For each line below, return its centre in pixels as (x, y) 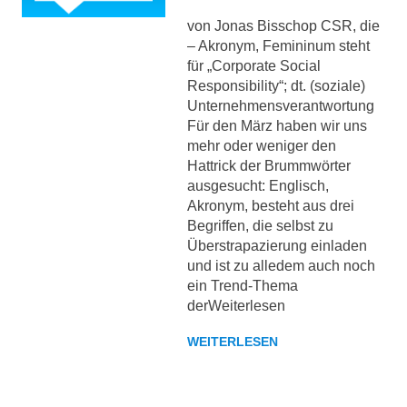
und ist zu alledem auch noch (281, 266)
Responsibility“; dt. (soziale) (276, 86)
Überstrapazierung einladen (277, 246)
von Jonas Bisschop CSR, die (283, 26)
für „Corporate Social (253, 66)
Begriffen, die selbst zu (260, 226)
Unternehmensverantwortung (280, 106)
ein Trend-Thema (242, 286)
